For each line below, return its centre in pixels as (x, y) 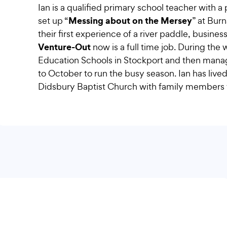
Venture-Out (64, 47)
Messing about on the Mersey (130, 21)
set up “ (53, 21)
